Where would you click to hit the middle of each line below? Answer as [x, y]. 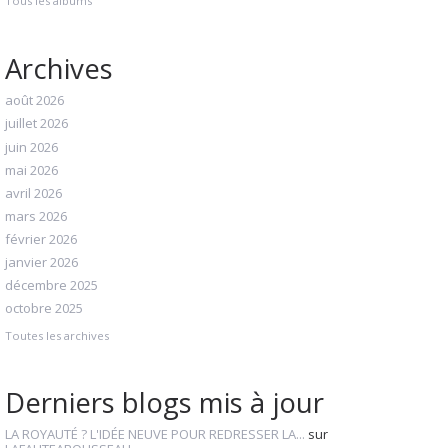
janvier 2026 [41, 262]
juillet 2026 [36, 123]
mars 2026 [36, 215]
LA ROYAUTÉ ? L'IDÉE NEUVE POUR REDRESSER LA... [155, 434]
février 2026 [41, 239]
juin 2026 [31, 146]
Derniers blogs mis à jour [164, 402]
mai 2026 [31, 169]
